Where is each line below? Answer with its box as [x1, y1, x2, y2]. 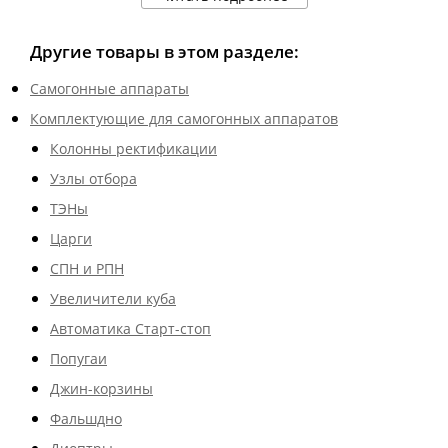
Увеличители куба [50, 289, 176, 308]
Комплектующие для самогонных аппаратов [30, 109, 338, 128]
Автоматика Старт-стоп [50, 319, 211, 338]
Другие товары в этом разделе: [30, 40, 299, 63]
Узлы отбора [50, 169, 137, 188]
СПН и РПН [50, 259, 124, 278]
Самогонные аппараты [30, 79, 189, 98]
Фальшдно [50, 409, 122, 428]
